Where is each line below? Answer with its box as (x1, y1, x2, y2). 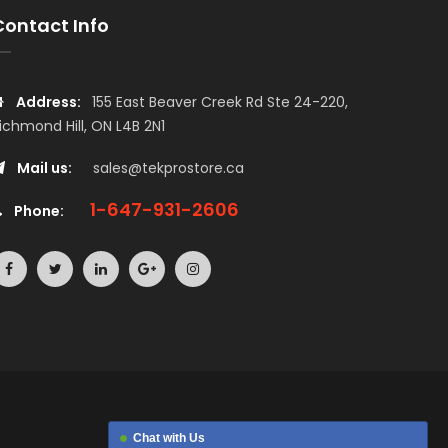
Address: (16, 92, 81, 112)
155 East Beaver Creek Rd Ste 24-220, (92, 92, 348, 112)
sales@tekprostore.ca (93, 158, 244, 178)
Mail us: (17, 158, 72, 178)
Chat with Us (133, 431, 205, 445)
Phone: (14, 201, 64, 221)
